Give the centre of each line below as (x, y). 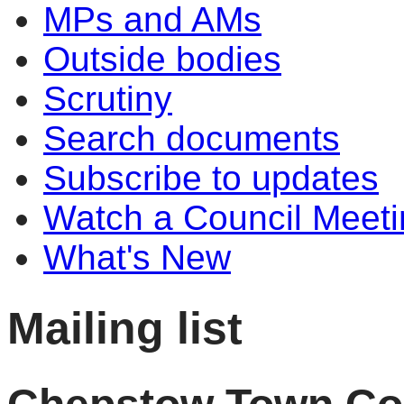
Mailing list (125, 327)
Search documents (192, 138)
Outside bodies (162, 59)
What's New (137, 257)
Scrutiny (108, 99)
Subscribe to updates (211, 178)
